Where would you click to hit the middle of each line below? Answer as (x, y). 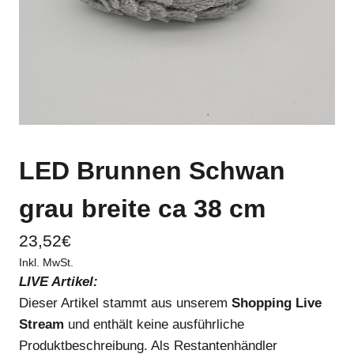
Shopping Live (277, 303)
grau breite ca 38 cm (142, 209)
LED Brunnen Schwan (152, 171)
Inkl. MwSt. (46, 263)
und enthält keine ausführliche (154, 325)
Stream (41, 325)
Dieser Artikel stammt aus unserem (125, 303)
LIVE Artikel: (58, 282)
